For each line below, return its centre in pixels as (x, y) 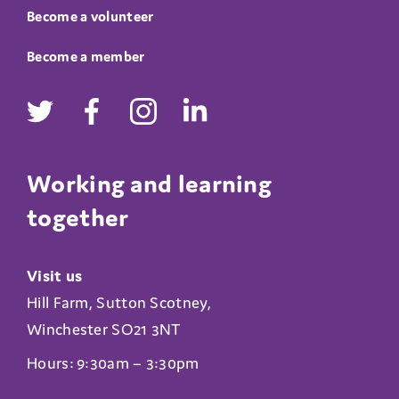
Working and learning (150, 183)
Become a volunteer (90, 16)
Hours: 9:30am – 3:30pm (113, 363)
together (78, 217)
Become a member (86, 57)
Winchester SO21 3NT (104, 330)
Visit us (55, 276)
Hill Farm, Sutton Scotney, (119, 303)
